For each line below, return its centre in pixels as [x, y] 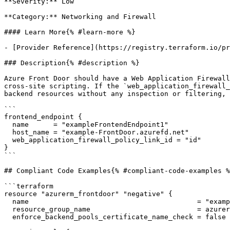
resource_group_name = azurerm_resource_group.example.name [8, 209]
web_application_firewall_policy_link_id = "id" [8, 140]
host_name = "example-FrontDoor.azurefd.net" [8, 132]
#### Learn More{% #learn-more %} [70, 32]
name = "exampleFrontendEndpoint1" [8, 124]
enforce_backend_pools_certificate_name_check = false [8, 217]
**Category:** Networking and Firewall [80, 17]
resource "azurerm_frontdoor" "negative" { [88, 194]
